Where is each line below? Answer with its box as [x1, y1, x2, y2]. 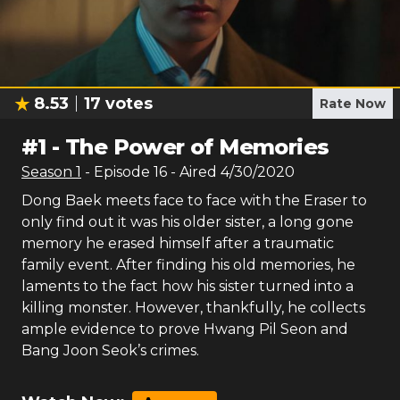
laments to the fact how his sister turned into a [21, 278, 354, 295]
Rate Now [320, 96, 386, 112]
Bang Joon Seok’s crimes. [21, 342, 199, 359]
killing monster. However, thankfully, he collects [21, 299, 365, 316]
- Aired [167, 163, 217, 180]
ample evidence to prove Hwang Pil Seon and [21, 321, 348, 337]
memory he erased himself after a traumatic [21, 235, 334, 252]
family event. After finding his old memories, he [21, 256, 355, 273]
